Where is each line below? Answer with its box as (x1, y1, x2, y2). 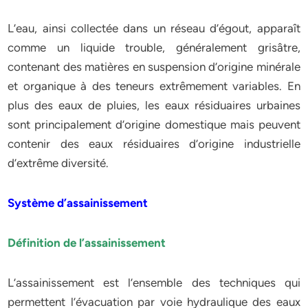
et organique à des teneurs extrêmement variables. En (8, 79, 300, 93)
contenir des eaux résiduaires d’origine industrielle (8, 137, 300, 151)
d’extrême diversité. (8, 156, 109, 170)
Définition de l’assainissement (8, 236, 166, 250)
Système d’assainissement (8, 196, 148, 210)
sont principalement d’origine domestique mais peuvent (8, 118, 300, 131)
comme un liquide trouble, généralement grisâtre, (8, 41, 300, 54)
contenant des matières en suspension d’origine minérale (8, 60, 300, 74)
